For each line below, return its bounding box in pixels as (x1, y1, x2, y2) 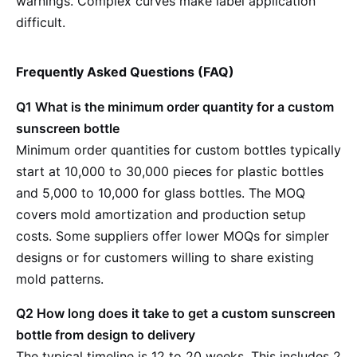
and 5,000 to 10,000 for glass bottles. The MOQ (16, 185, 305, 201)
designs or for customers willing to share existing (16, 249, 314, 265)
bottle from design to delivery (16, 327, 195, 343)
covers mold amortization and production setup (16, 206, 306, 222)
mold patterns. (16, 271, 104, 287)
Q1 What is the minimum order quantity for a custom (16, 99, 334, 115)
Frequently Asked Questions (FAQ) (16, 64, 234, 80)
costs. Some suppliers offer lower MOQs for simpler (16, 228, 329, 244)
